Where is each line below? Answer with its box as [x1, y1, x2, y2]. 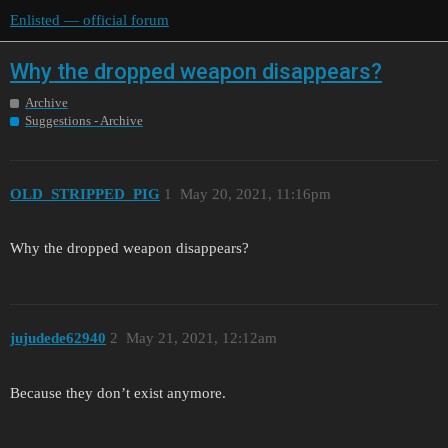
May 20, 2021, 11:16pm [179, 185, 331, 202]
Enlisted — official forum [10, 12, 169, 28]
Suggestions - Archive [25, 113, 143, 129]
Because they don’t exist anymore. [10, 384, 226, 401]
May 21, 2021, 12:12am [125, 329, 277, 346]
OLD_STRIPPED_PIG [10, 185, 160, 202]
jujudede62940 [10, 329, 106, 346]
